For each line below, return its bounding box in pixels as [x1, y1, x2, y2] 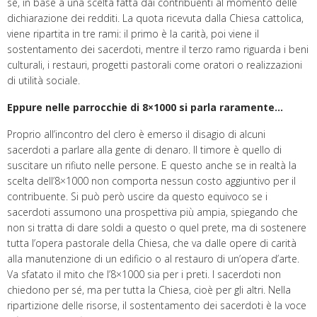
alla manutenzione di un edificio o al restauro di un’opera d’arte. [7, 251, 299, 265]
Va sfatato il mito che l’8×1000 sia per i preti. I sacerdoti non [7, 267, 281, 281]
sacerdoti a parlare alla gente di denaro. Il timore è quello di [7, 142, 282, 156]
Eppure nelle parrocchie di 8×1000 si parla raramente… [7, 100, 283, 114]
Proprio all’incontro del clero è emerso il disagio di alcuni [7, 127, 265, 141]
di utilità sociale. [7, 73, 80, 87]
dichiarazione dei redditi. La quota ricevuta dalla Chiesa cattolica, [7, 11, 304, 25]
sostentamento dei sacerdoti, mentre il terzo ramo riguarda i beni [7, 42, 309, 56]
